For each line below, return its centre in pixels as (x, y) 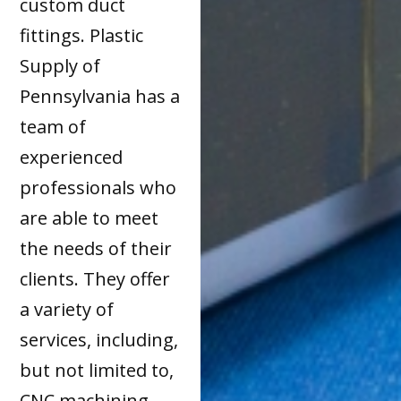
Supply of (60, 66)
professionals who (98, 188)
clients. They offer (95, 279)
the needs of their (96, 249)
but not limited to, (97, 371)
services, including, (99, 340)
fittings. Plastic (82, 36)
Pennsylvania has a (100, 97)
